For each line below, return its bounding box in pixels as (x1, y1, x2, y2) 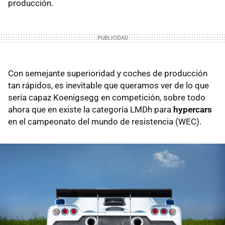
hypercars (173, 104, 212, 115)
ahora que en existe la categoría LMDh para (8, 104, 173, 115)
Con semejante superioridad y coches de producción (8, 68, 207, 78)
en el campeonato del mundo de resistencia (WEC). (8, 116, 201, 127)
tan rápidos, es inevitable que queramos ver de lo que (8, 80, 209, 90)
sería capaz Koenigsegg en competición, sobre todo (8, 92, 205, 102)
